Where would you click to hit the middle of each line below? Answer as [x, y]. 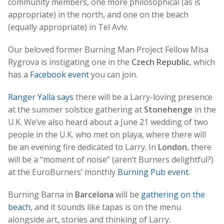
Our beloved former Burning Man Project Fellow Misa [108, 49]
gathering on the [173, 194]
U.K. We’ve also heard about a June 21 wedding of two [108, 122]
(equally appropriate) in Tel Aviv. [68, 27]
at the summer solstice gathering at [76, 109]
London [172, 147]
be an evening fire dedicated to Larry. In [83, 147]
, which [202, 62]
